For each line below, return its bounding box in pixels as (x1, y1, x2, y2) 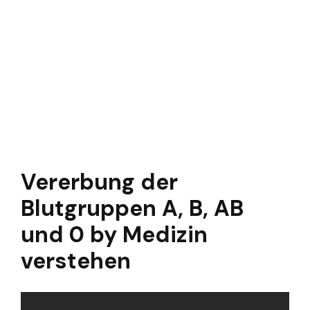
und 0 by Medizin (21, 220, 208, 250)
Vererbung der (21, 167, 178, 197)
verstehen (21, 246, 131, 276)
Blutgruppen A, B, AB (21, 194, 244, 224)
